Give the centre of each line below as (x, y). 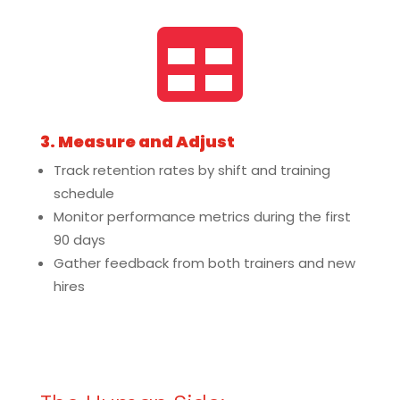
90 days (79, 240)
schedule (83, 193)
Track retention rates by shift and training (192, 170)
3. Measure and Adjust (137, 142)
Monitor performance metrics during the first (202, 217)
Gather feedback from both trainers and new (204, 263)
